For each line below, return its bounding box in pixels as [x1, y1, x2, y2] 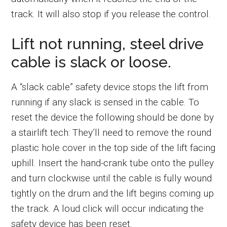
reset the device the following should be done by [11, 111, 214, 123]
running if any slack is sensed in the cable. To [11, 96, 200, 108]
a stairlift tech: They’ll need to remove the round [11, 126, 212, 138]
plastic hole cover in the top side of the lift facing [11, 141, 216, 154]
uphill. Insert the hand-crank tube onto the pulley [11, 157, 214, 169]
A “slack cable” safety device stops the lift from [11, 81, 209, 93]
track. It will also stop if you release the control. [11, 8, 211, 20]
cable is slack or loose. [11, 53, 172, 71]
